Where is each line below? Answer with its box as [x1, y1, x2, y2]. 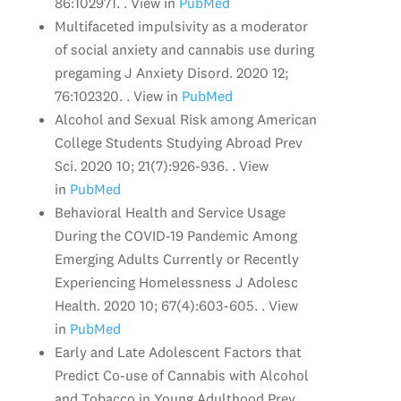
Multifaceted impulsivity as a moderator [54, 16, 308, 35]
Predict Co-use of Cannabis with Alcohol [54, 365, 309, 384]
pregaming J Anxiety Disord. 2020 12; [54, 63, 288, 81]
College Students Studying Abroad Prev [54, 132, 303, 151]
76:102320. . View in [54, 86, 178, 105]
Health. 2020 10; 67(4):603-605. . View [54, 295, 298, 314]
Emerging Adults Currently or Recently [54, 249, 299, 268]
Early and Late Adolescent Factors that [54, 342, 302, 361]
